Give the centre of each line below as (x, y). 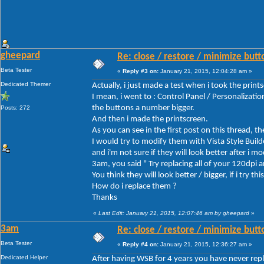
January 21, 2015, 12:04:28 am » (205, 71)
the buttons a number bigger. (143, 108)
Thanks (105, 197)
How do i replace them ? (134, 186)
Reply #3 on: (141, 71)
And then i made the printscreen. (150, 119)
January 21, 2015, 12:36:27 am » (205, 244)
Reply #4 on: (141, 244)
